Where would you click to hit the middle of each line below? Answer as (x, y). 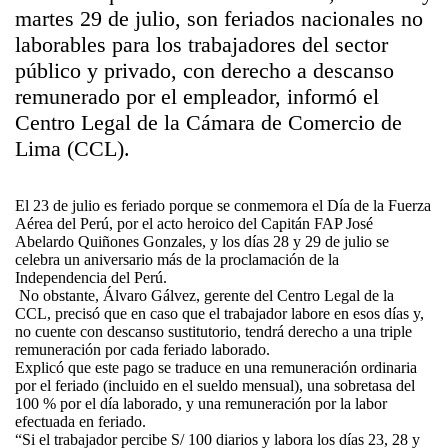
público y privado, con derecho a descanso (204, 70)
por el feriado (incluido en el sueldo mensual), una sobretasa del (215, 385)
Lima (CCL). (72, 148)
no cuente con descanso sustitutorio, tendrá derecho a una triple (213, 331)
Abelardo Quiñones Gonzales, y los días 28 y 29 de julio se (202, 241)
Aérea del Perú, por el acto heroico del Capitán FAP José (194, 223)
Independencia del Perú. (91, 277)
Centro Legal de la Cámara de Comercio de (208, 122)
